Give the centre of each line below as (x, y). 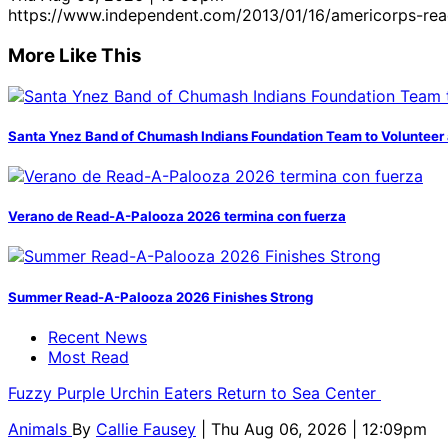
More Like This (75, 55)
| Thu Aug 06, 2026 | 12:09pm (314, 428)
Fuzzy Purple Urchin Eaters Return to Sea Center (194, 392)
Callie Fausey (146, 428)
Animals (40, 428)
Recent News (97, 336)
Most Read (88, 356)
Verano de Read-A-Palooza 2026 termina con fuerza (177, 216)
